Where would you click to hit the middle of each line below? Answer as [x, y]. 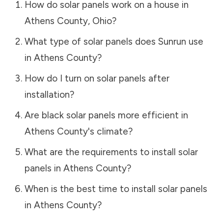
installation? [49, 94]
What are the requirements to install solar [111, 152]
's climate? [110, 131]
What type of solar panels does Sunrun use [114, 41]
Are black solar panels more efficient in [106, 115]
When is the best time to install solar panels [116, 189]
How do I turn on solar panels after [97, 78]
